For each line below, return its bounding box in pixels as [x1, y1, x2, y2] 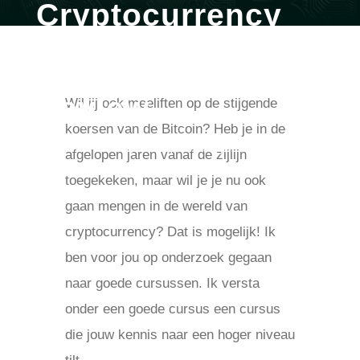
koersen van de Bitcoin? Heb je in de [64, 121, 285, 137]
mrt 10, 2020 [95, 141, 166, 154]
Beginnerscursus [35, 44, 306, 79]
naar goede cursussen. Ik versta [64, 276, 260, 291]
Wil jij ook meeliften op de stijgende [64, 96, 277, 111]
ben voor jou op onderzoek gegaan [64, 250, 272, 265]
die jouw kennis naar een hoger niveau [64, 327, 295, 342]
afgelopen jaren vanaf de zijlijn [64, 147, 247, 162]
